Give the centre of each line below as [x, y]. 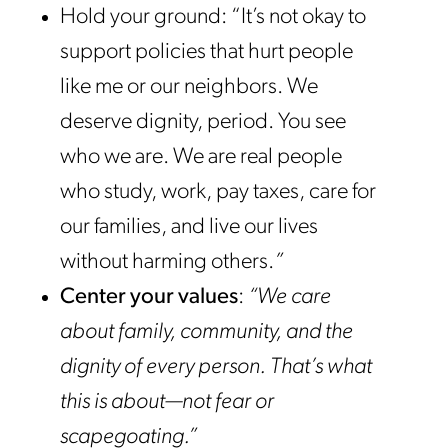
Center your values [149, 297]
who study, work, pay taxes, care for [218, 192]
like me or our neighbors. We [189, 87]
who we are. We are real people [201, 157]
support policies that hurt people [206, 52]
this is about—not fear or [167, 402]
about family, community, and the [206, 332]
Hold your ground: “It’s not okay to [213, 17]
